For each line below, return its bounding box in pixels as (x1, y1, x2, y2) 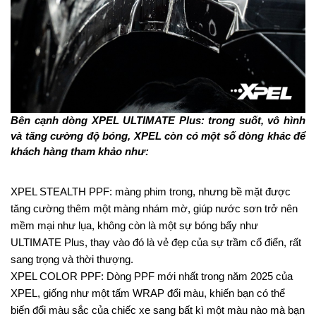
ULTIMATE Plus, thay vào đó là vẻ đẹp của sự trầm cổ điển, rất (11, 236, 301, 248)
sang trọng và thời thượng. (11, 253, 133, 265)
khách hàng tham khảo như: (11, 145, 149, 157)
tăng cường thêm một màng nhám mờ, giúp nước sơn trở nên (11, 202, 298, 214)
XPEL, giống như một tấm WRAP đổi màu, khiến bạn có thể (11, 287, 285, 299)
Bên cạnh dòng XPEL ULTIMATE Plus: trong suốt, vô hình (11, 114, 305, 126)
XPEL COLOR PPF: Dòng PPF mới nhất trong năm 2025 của (11, 270, 293, 282)
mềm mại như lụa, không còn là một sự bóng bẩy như (11, 219, 258, 231)
